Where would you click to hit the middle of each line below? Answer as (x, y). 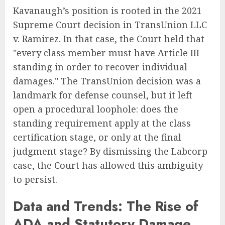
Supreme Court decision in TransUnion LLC (110, 24)
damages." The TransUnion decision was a (107, 81)
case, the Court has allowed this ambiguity (108, 165)
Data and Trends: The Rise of (106, 206)
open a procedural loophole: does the (96, 109)
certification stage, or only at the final (97, 137)
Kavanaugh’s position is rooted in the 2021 (107, 10)
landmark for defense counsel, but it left (103, 95)
